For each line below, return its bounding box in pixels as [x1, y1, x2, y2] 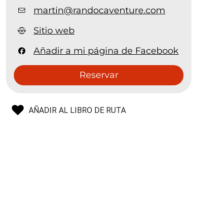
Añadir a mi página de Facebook [34, 45, 179, 57]
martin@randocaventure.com [34, 5, 166, 16]
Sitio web [34, 25, 75, 37]
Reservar [79, 70, 118, 81]
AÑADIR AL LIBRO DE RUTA [29, 106, 126, 115]
